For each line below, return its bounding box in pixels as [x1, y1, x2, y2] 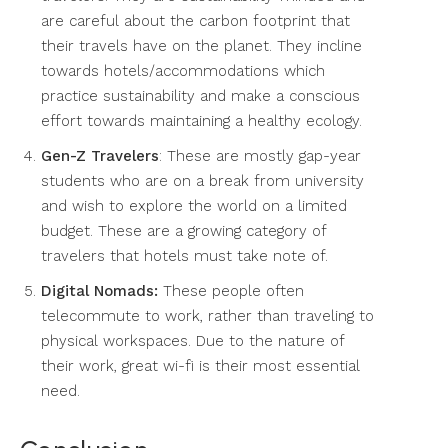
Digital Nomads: [41, 281, 158, 300]
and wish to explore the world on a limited [41, 196, 347, 215]
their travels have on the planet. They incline [41, 36, 362, 55]
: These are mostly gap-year [159, 146, 361, 165]
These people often [158, 281, 304, 300]
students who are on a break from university [41, 171, 364, 190]
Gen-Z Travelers [41, 146, 159, 165]
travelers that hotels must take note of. [41, 246, 328, 265]
